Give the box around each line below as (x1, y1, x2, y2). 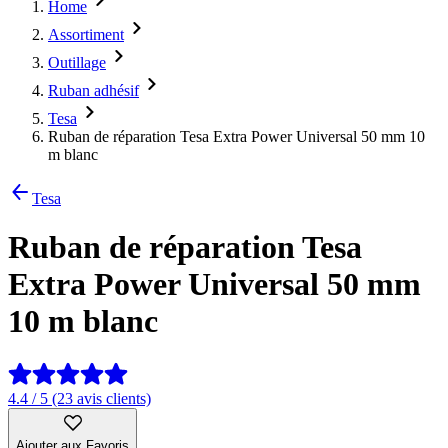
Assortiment (48, 26, 124, 43)
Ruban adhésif (48, 82, 139, 99)
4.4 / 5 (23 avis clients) (8, 389, 151, 407)
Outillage (48, 54, 106, 71)
